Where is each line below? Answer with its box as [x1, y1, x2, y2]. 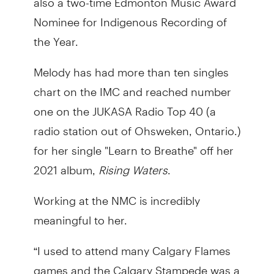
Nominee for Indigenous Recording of [33, 4, 227, 29]
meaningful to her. [33, 202, 127, 227]
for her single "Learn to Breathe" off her [33, 133, 234, 157]
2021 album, [33, 152, 98, 177]
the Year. [33, 24, 78, 48]
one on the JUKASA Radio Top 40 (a [33, 94, 216, 118]
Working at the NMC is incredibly [33, 183, 200, 207]
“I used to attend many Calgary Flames [33, 233, 231, 257]
